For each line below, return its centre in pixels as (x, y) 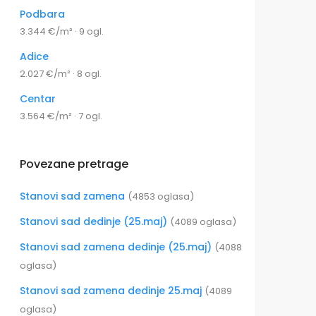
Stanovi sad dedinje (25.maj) (95, 222)
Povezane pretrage (74, 164)
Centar (38, 99)
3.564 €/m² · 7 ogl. (61, 116)
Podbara (42, 14)
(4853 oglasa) (161, 197)
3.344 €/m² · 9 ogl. (62, 32)
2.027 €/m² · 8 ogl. (61, 74)
